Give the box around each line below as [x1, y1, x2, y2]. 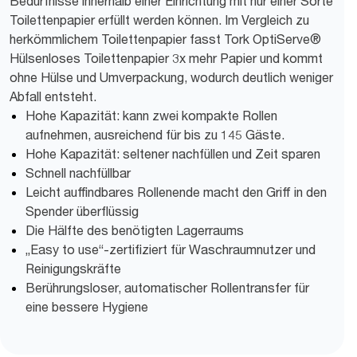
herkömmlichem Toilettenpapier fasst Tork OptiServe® [10, 31, 321, 47]
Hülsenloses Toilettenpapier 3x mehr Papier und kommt [10, 50, 323, 66]
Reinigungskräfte [25, 261, 121, 277]
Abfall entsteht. [10, 88, 96, 104]
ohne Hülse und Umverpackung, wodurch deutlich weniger [10, 69, 333, 85]
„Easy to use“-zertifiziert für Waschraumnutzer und [25, 241, 316, 257]
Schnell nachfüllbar [25, 165, 131, 181]
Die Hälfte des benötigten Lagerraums [25, 222, 244, 238]
